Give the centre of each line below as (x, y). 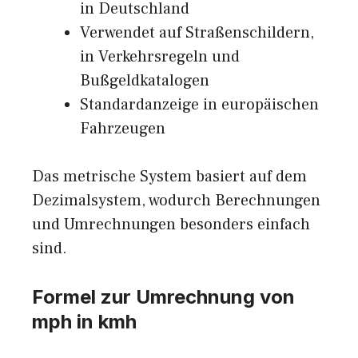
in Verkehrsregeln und (160, 57)
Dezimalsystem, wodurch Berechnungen (176, 201)
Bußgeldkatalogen (145, 81)
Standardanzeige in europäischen (199, 105)
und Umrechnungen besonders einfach (171, 225)
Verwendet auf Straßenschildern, (197, 33)
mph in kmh (84, 322)
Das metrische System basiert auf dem (169, 177)
